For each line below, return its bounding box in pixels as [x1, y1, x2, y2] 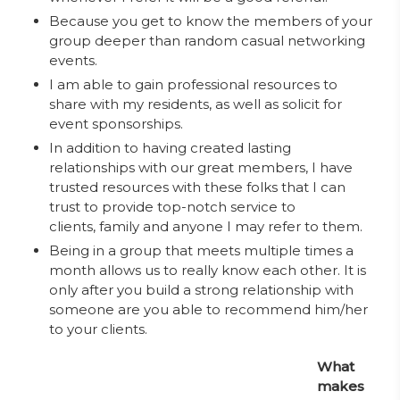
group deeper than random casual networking [49, 32, 365, 49]
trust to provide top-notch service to [49, 198, 296, 215]
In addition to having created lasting [49, 139, 291, 156]
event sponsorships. [49, 115, 183, 132]
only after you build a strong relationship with [49, 281, 354, 298]
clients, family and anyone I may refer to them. [49, 218, 362, 235]
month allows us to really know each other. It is [49, 262, 366, 279]
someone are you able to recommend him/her [49, 301, 368, 318]
